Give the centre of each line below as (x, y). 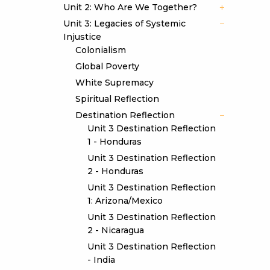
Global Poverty (107, 66)
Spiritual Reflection (117, 99)
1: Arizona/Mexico (125, 201)
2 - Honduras (115, 171)
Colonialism (100, 50)
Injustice (82, 37)
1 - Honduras (114, 142)
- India (101, 260)
